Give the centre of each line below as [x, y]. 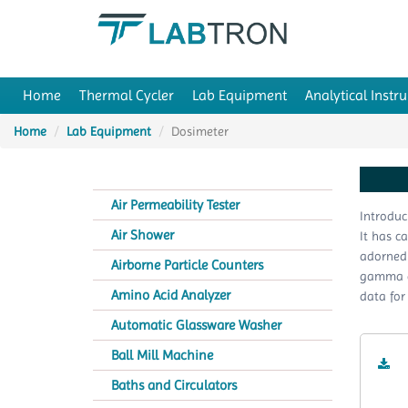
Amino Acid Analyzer [171, 295]
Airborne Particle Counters [187, 265]
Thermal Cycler [127, 95]
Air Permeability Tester [175, 205]
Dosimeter [200, 131]
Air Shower [143, 235]
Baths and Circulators [174, 385]
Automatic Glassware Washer [196, 325]
